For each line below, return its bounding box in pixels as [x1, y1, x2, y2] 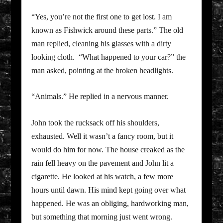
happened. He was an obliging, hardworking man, [31, 199, 189, 208]
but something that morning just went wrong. [31, 213, 172, 222]
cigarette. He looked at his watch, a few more [31, 172, 173, 181]
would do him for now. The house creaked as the [31, 145, 185, 154]
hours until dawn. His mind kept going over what [31, 186, 186, 195]
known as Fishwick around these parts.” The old [31, 25, 183, 34]
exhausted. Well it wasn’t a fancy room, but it [31, 132, 173, 141]
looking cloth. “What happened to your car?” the [31, 52, 186, 61]
